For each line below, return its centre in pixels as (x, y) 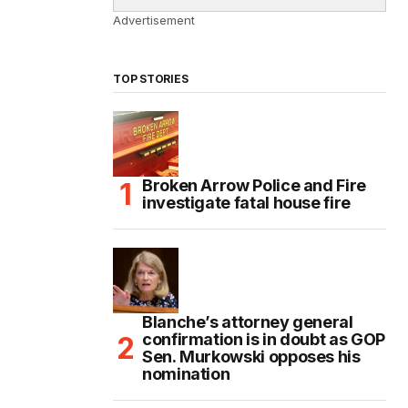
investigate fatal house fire (246, 203)
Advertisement (154, 20)
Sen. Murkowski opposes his (251, 357)
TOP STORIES (151, 79)
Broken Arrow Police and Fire (254, 186)
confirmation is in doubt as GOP (264, 340)
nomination (186, 374)
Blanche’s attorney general (248, 322)
